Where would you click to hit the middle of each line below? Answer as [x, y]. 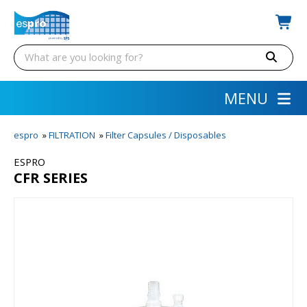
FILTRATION [72, 135]
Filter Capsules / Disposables [166, 135]
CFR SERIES [51, 178]
